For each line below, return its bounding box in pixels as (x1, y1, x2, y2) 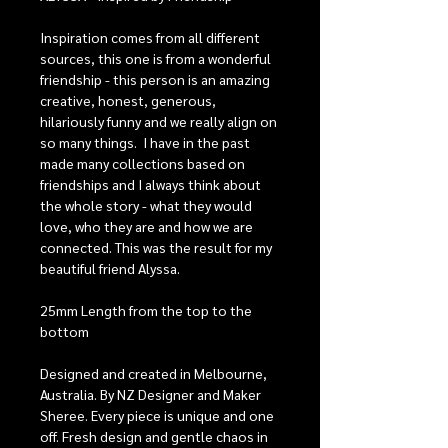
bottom (40, 322, 89, 341)
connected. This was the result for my (40, 238, 272, 257)
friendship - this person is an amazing (40, 70, 270, 89)
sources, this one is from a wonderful (40, 49, 271, 68)
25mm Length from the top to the (40, 301, 252, 320)
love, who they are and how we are (40, 217, 253, 236)
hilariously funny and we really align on (40, 112, 277, 131)
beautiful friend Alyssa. (40, 259, 180, 278)
